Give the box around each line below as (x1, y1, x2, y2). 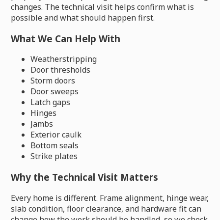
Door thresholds (30, 64, 91, 76)
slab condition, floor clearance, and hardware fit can (11, 203, 202, 214)
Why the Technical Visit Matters (11, 171, 159, 184)
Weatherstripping (30, 54, 97, 65)
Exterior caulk (30, 129, 82, 140)
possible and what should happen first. (11, 12, 155, 23)
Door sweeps (30, 86, 79, 97)
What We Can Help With (11, 32, 121, 45)
